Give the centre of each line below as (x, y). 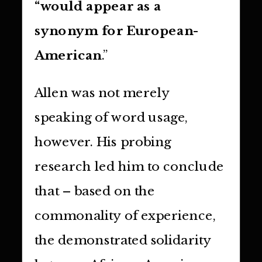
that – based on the (94, 191)
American (68, 55)
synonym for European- (117, 31)
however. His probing (103, 142)
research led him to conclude (129, 167)
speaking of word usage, (111, 118)
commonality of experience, (125, 216)
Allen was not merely (102, 93)
